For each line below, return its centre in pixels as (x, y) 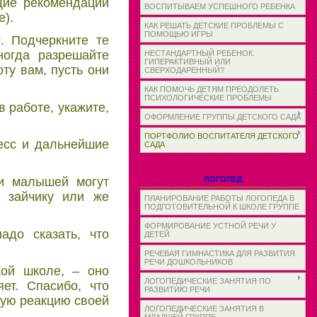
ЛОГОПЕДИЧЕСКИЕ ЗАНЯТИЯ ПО (208, 281)
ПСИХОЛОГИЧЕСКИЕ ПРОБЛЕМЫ (208, 98)
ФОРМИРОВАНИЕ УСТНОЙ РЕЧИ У (210, 226)
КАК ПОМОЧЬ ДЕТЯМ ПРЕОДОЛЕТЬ (212, 89)
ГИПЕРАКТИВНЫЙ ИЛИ (188, 62)
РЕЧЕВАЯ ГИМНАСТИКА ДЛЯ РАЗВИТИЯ (220, 253)
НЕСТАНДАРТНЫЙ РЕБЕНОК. (200, 53)
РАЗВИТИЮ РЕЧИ (177, 289)
